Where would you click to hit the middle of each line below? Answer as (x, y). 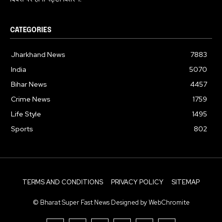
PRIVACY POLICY (137, 182)
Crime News (31, 99)
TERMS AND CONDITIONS (63, 182)
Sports (22, 129)
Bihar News (29, 84)
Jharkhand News (38, 54)
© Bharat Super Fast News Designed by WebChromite (111, 202)
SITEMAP (186, 182)
